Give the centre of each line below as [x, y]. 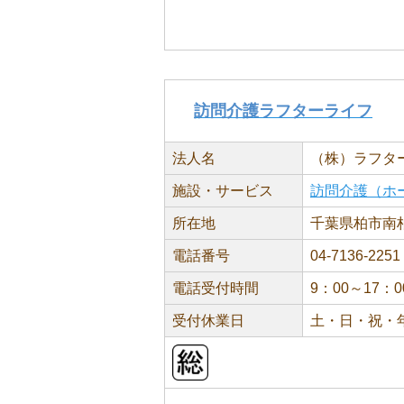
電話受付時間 [216, 288]
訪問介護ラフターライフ [283, 111]
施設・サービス [223, 191]
